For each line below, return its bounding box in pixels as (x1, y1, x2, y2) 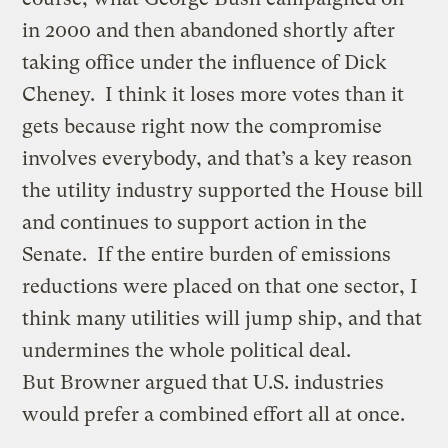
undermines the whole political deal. (22, 338, 352, 362)
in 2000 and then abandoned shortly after (22, 18, 396, 42)
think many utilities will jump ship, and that (22, 306, 423, 330)
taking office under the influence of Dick (22, 50, 388, 74)
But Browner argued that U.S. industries (22, 370, 385, 394)
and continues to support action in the (22, 210, 368, 234)
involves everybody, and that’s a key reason (22, 146, 413, 170)
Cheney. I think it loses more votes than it (22, 82, 405, 106)
